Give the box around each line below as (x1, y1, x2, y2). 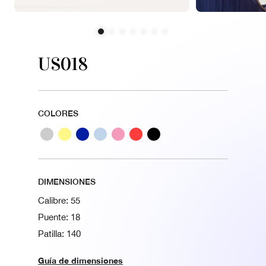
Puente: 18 (38, 212, 80, 222)
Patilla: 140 (38, 229, 81, 239)
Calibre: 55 (38, 195, 80, 205)
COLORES (38, 109, 78, 118)
